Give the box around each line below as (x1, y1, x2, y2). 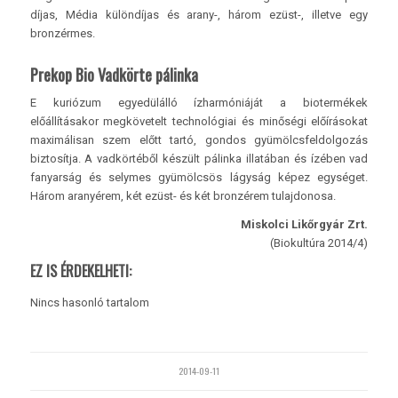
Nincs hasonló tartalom (29, 296, 149, 310)
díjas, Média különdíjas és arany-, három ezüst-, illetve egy (29, 8, 369, 22)
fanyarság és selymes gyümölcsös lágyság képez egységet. (29, 171, 369, 185)
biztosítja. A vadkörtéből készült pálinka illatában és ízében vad (29, 152, 369, 166)
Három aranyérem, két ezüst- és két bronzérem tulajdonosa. (29, 189, 336, 203)
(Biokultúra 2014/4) (270, 236, 369, 251)
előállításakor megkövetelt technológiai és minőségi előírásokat (29, 115, 369, 129)
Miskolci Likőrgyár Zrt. (241, 218, 369, 232)
